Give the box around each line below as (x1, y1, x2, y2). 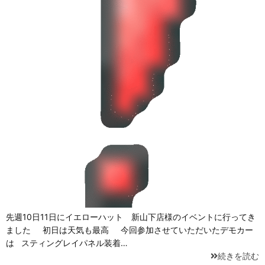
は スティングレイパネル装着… (6, 238, 128, 248)
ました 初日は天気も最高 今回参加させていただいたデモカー (6, 225, 253, 235)
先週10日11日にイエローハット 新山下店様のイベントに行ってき (6, 212, 256, 222)
